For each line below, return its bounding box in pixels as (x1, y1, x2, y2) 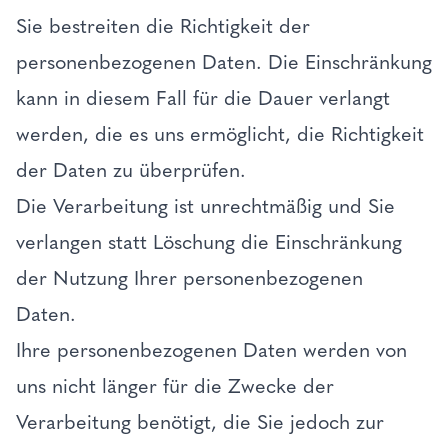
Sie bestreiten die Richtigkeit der (16, 14, 310, 38)
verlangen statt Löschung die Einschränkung (16, 230, 402, 254)
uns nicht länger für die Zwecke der (16, 374, 334, 398)
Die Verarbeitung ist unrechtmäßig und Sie (16, 194, 395, 218)
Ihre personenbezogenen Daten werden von (16, 338, 407, 362)
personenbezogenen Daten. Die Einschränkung (16, 50, 432, 74)
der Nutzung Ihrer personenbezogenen (16, 266, 363, 290)
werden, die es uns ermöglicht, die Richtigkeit (16, 122, 424, 146)
